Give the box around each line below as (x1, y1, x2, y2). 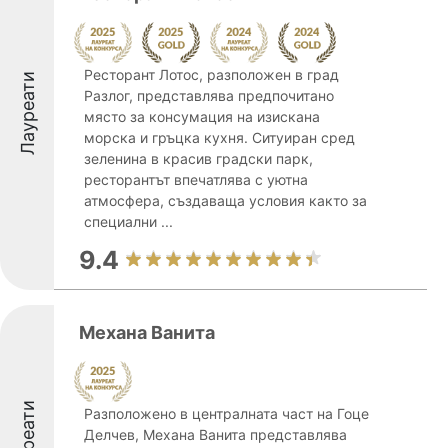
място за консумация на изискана (84, 108, 320, 125)
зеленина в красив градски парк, (84, 150, 313, 167)
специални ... (84, 213, 173, 230)
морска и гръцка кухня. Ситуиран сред (84, 129, 355, 146)
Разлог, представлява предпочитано (84, 87, 334, 104)
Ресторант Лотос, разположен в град (84, 66, 339, 83)
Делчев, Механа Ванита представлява (84, 426, 347, 443)
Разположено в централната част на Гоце (84, 405, 369, 422)
